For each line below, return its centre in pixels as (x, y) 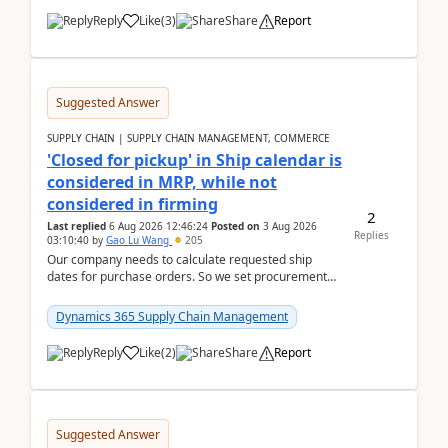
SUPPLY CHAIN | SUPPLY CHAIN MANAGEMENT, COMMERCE (188, 138)
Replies (371, 234)
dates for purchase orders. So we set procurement (187, 276)
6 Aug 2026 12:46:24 (158, 226)
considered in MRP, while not (162, 182)
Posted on (235, 226)
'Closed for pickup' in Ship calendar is (194, 160)
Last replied (76, 226)
